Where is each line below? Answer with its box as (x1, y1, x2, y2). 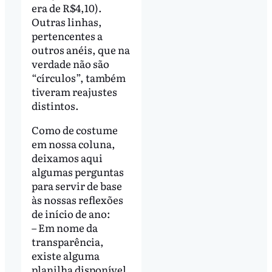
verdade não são (31, 56, 109, 72)
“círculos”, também (31, 70, 126, 86)
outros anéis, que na (31, 42, 130, 58)
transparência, (31, 234, 104, 250)
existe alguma (31, 248, 100, 263)
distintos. (31, 98, 79, 114)
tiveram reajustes (31, 84, 117, 100)
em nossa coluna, (31, 136, 115, 152)
